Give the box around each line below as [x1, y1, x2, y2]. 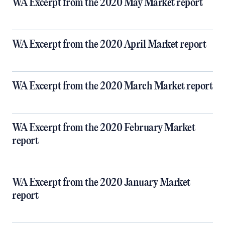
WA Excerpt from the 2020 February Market [12, 122, 195, 134]
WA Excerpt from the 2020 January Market [12, 177, 190, 189]
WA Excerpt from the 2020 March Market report [12, 80, 212, 92]
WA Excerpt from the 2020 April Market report [12, 39, 206, 51]
